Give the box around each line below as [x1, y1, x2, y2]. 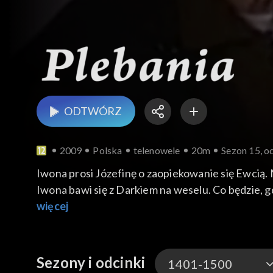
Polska [93, 144, 122, 157]
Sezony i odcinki [37, 253, 146, 272]
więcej [37, 199, 69, 213]
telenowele [133, 144, 180, 157]
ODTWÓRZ [64, 104, 122, 118]
